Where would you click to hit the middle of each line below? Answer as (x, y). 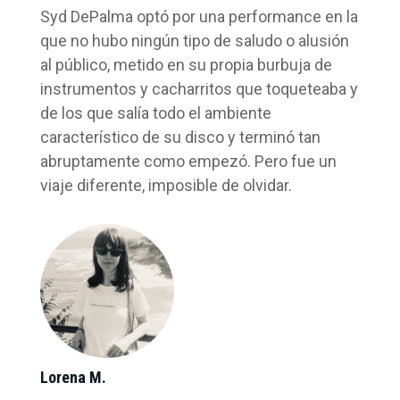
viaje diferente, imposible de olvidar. (166, 185)
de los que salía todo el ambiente (155, 112)
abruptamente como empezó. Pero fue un (188, 161)
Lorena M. (73, 377)
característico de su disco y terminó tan (180, 137)
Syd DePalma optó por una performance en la (199, 16)
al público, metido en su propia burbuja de (186, 64)
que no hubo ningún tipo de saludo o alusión (194, 40)
